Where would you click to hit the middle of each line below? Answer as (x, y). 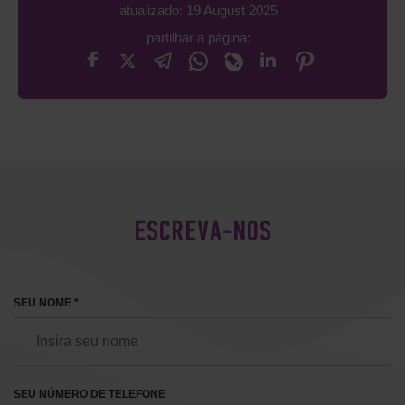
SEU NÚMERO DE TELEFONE (89, 394)
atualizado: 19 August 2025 (198, 10)
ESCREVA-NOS (202, 234)
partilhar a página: (198, 38)
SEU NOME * (46, 303)
